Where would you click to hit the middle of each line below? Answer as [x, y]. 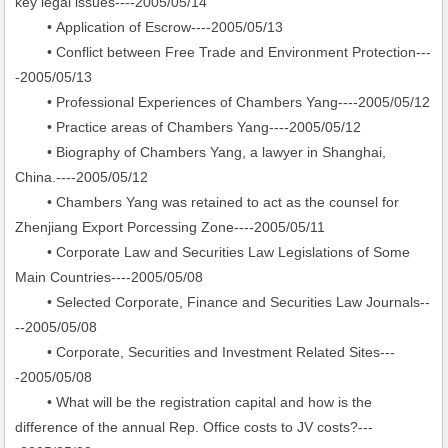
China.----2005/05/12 [82, 177]
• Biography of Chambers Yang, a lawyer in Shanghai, [201, 152]
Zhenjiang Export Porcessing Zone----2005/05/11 [170, 227]
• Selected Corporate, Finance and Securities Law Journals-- [223, 302]
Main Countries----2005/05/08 [109, 277]
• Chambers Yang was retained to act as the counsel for [207, 202]
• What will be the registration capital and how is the [194, 402]
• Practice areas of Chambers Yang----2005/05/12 [188, 127]
